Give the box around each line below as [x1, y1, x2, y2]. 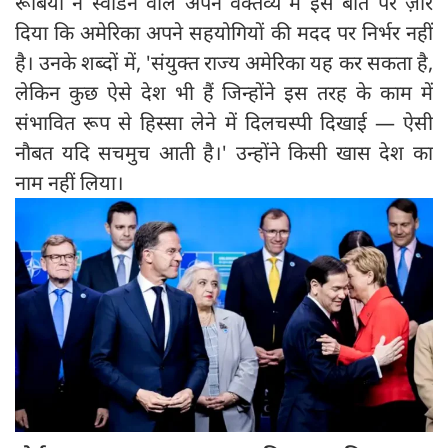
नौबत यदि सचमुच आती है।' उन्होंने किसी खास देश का [15, 139, 433, 167]
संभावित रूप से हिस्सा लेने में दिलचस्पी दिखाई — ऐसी [15, 109, 433, 137]
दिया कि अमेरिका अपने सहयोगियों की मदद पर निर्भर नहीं [15, 19, 433, 47]
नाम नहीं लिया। [15, 169, 124, 197]
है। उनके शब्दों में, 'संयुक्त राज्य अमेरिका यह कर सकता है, [15, 49, 433, 77]
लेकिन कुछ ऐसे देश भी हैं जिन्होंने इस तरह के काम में [15, 79, 433, 107]
